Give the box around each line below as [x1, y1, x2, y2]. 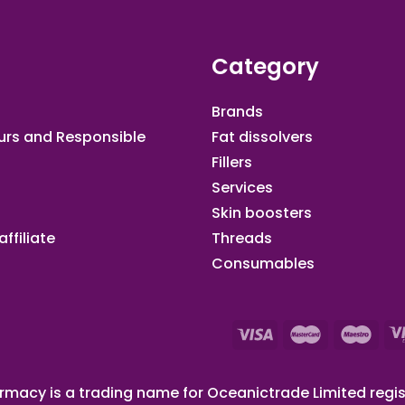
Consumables [212, 252, 315, 274]
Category [212, 50, 319, 82]
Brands [212, 100, 263, 122]
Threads [212, 227, 272, 249]
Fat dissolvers [212, 126, 313, 147]
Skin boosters [212, 202, 312, 223]
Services [212, 176, 273, 198]
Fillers [212, 151, 252, 173]
